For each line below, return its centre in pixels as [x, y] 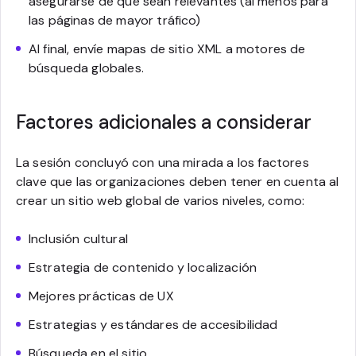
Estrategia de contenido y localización [143, 267]
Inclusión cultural [78, 239]
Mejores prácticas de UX [101, 296]
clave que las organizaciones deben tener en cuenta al [178, 182]
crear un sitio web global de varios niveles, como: [161, 201]
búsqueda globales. [86, 68]
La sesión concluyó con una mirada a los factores [163, 163]
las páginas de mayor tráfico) [115, 20]
